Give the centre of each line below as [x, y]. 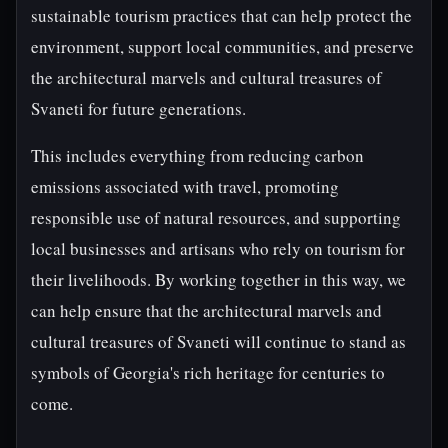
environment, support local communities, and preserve [222, 46]
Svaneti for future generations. [138, 108]
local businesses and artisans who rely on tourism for [218, 248]
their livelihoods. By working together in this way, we [218, 279]
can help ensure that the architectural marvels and [206, 310]
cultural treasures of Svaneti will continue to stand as [218, 341]
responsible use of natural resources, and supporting [216, 217]
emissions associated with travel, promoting [185, 186]
